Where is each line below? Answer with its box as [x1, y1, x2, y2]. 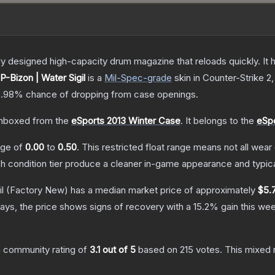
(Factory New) [4, 184, 68, 196]
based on [136, 244, 180, 256]
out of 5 [100, 244, 136, 256]
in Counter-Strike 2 [191, 72, 271, 84]
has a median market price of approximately [68, 184, 258, 196]
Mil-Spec [104, 72, 143, 84]
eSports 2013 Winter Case [71, 115, 180, 127]
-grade [143, 72, 172, 84]
